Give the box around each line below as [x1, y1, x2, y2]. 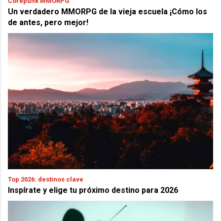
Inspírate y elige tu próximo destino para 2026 [8, 185, 179, 195]
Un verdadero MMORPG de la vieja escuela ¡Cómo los [8, 6, 208, 16]
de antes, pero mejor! [8, 17, 89, 27]
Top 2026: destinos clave [8, 175, 84, 183]
